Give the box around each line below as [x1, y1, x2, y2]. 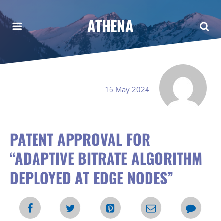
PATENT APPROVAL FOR [10, 128, 150, 150]
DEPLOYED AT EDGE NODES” [10, 166, 173, 188]
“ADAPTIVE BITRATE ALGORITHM [10, 147, 202, 169]
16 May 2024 [104, 84, 149, 95]
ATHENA [87, 14, 134, 37]
